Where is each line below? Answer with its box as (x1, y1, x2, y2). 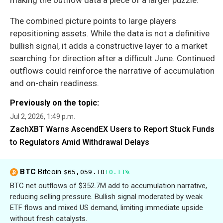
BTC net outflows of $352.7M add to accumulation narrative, (10, 181, 207, 191)
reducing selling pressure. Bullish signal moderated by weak (10, 192, 203, 202)
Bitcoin (38, 167, 64, 177)
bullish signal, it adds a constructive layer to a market (10, 41, 208, 51)
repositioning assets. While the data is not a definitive (10, 28, 210, 39)
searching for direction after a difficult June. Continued (10, 53, 215, 64)
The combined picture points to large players (10, 16, 176, 26)
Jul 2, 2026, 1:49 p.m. (10, 112, 75, 121)
